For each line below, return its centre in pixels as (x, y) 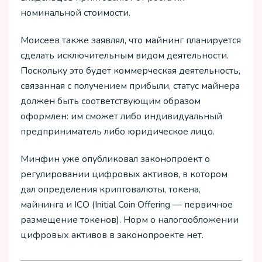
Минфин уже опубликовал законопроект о (115, 159)
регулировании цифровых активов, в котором (124, 174)
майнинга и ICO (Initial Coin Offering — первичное (127, 204)
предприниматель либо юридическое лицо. (118, 132)
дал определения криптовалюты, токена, (111, 189)
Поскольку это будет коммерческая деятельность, (130, 71)
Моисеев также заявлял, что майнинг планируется (131, 41)
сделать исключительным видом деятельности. (125, 56)
